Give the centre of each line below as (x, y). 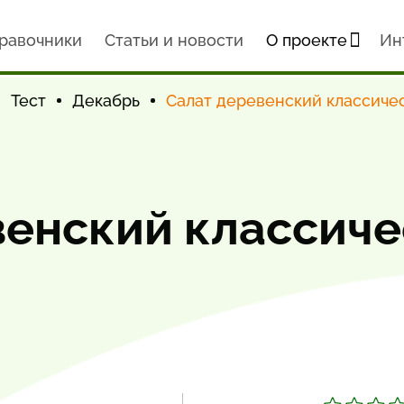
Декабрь (106, 101)
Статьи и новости (174, 40)
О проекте (306, 40)
